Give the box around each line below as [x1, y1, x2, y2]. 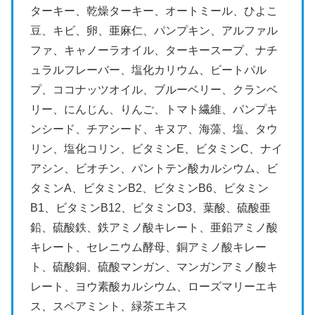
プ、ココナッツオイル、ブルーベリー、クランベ [30, 83, 278, 96]
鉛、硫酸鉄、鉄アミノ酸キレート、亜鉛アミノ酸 [30, 221, 278, 233]
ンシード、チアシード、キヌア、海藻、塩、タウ [30, 122, 278, 135]
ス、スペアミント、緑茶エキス [30, 300, 188, 312]
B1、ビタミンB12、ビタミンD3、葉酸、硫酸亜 [30, 201, 271, 214]
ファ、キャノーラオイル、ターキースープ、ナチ [30, 44, 278, 56]
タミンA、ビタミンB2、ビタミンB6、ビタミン [30, 181, 269, 194]
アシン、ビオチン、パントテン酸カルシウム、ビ [30, 162, 278, 174]
